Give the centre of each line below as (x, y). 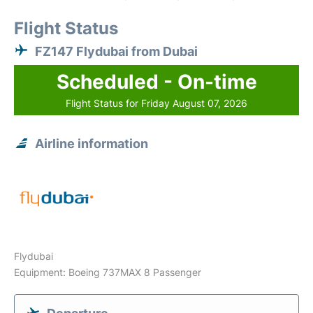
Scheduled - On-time (156, 82)
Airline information (92, 144)
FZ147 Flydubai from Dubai (116, 51)
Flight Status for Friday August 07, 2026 (156, 103)
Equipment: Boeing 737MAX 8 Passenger (108, 272)
